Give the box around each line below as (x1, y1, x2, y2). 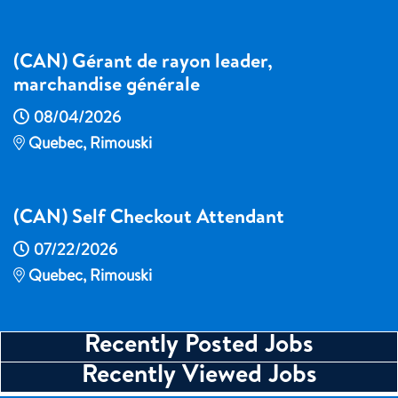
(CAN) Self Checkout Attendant (13, 209, 284, 229)
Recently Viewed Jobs (81, 363, 317, 389)
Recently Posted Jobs (84, 333, 314, 359)
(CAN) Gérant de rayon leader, (13, 53, 273, 74)
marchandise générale (13, 76, 200, 97)
